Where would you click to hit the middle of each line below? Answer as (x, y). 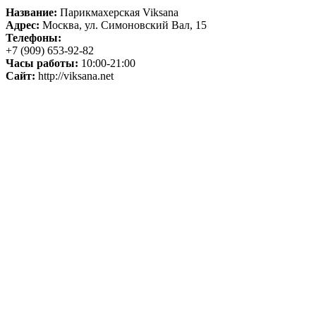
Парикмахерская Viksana (118, 12)
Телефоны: (34, 37)
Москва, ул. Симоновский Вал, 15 (123, 25)
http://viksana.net (74, 75)
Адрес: (23, 25)
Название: (31, 12)
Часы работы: (42, 63)
